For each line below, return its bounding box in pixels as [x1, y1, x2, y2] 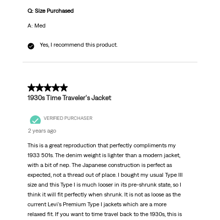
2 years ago [27, 127, 56, 135]
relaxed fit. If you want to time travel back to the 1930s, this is [27, 211, 182, 218]
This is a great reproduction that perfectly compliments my [27, 142, 176, 149]
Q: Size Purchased [27, 7, 74, 15]
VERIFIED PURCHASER [43, 115, 92, 121]
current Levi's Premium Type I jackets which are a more [27, 201, 166, 208]
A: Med [27, 22, 46, 29]
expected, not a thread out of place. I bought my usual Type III [27, 171, 183, 179]
